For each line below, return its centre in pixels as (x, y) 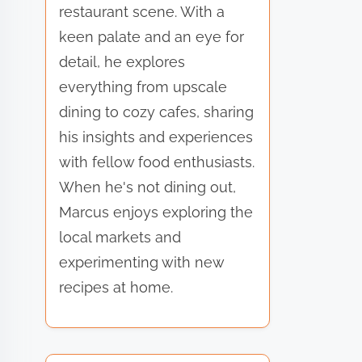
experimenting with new (142, 262)
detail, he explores (122, 61)
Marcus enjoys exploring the (156, 212)
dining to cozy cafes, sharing (157, 112)
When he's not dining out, (148, 187)
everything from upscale (143, 86)
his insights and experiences (156, 137)
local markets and (120, 237)
